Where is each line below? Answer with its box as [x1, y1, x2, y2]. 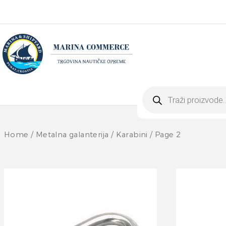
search [142, 91, 166, 99]
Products [142, 85, 175, 93]
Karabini [116, 130, 148, 140]
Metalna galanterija [35, 130, 109, 140]
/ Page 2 [147, 130, 181, 140]
